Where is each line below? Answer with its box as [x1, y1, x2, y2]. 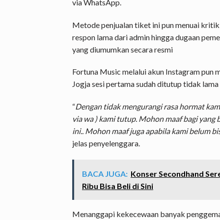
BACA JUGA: [82, 168, 128, 178]
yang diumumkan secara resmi [72, 44, 173, 54]
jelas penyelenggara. [72, 138, 140, 148]
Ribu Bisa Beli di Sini [82, 181, 153, 191]
